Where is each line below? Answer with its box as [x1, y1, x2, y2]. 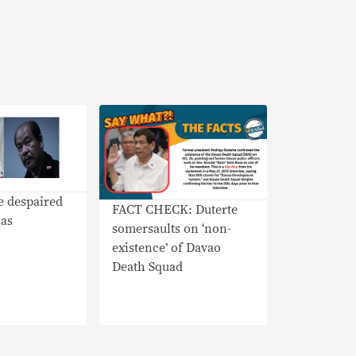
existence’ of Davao [111, 241, 221, 254]
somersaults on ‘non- [111, 222, 231, 235]
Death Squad [111, 260, 183, 273]
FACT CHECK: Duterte [111, 203, 238, 216]
